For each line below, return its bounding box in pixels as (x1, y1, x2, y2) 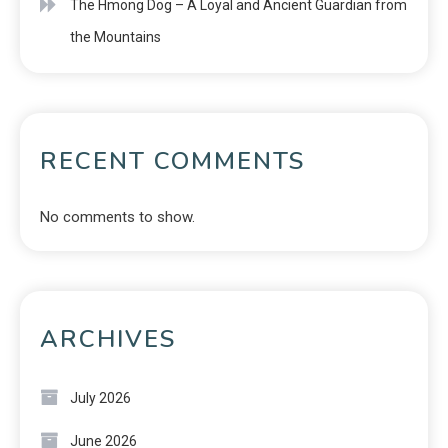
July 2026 (70, 389, 131, 406)
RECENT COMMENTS (40, 144, 305, 177)
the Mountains (70, 28, 164, 45)
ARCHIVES (40, 322, 176, 355)
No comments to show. (40, 207, 195, 226)
